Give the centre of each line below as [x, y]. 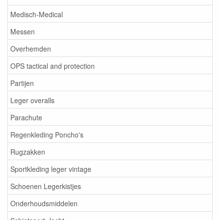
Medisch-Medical [37, 14]
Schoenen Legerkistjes [46, 186]
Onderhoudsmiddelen [44, 203]
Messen [23, 31]
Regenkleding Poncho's [47, 134]
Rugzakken [28, 151]
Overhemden [31, 48]
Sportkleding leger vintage [51, 169]
